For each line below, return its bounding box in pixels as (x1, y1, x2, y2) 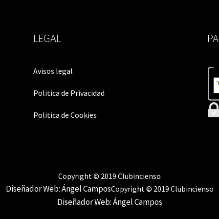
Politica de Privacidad (33, 88, 105, 98)
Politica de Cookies (33, 110, 97, 120)
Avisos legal (33, 66, 73, 76)
